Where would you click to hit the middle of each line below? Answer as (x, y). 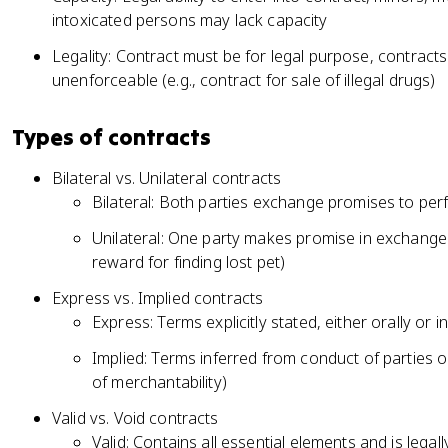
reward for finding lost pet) (189, 262)
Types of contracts (111, 137)
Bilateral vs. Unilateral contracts (167, 178)
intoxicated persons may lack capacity (190, 20)
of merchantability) (159, 382)
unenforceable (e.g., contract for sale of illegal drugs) (244, 80)
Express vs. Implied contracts (158, 298)
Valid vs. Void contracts (135, 418)
